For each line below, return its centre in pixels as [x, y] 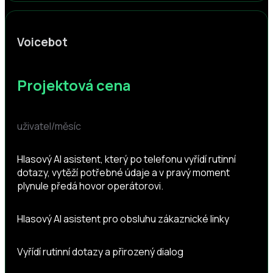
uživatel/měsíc [49, 126]
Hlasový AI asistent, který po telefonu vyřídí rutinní [126, 159]
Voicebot [42, 42]
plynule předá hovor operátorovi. [90, 186]
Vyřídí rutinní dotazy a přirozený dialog [100, 251]
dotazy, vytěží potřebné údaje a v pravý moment [123, 172]
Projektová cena [73, 86]
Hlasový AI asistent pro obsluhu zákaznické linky [123, 218]
